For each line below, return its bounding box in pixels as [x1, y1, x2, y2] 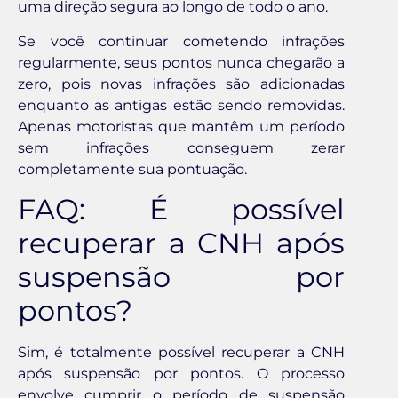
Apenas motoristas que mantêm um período [18, 117, 345, 135]
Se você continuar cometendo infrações [18, 32, 345, 50]
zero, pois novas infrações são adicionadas [18, 75, 345, 92]
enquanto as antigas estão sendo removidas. [18, 96, 345, 114]
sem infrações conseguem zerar [18, 139, 345, 156]
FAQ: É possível [18, 191, 345, 227]
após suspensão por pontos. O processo [18, 364, 345, 382]
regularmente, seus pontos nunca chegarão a [18, 53, 345, 71]
